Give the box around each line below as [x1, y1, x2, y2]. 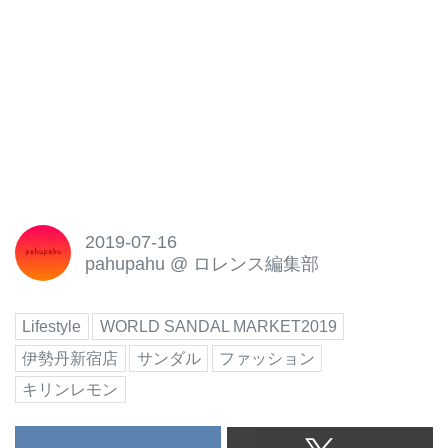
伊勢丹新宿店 [22, 349, 119, 367]
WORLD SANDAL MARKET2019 [99, 318, 337, 336]
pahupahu [84, 253, 165, 274]
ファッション [219, 349, 316, 367]
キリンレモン [22, 381, 119, 399]
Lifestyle [22, 318, 82, 336]
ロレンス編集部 [192, 253, 319, 274]
